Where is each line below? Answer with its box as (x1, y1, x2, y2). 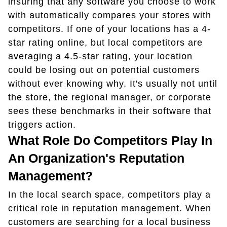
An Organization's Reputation (8, 150, 184, 165)
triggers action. (8, 119, 76, 130)
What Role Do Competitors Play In (8, 133, 212, 147)
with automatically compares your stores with (8, 10, 211, 20)
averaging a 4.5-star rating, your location (8, 51, 193, 61)
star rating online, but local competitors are (8, 37, 203, 48)
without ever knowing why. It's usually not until (8, 78, 217, 89)
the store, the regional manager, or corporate (8, 92, 211, 102)
